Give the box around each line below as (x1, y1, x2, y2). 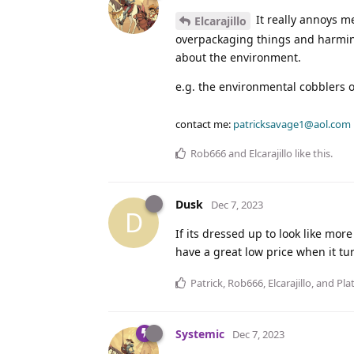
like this (292, 145, 330, 160)
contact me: (175, 116, 233, 131)
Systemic (175, 326, 224, 341)
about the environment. (175, 49, 301, 65)
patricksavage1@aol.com (233, 116, 351, 131)
